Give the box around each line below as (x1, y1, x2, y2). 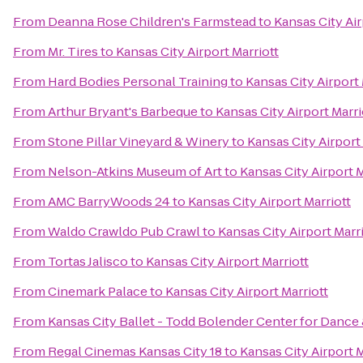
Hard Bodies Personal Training (48, 73, 228, 90)
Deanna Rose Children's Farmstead (48, 13, 256, 30)
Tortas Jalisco (48, 253, 128, 270)
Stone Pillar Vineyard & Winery (48, 133, 229, 150)
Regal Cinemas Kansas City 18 (48, 343, 222, 360)
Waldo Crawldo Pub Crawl (48, 223, 200, 240)
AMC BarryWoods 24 (48, 193, 170, 210)
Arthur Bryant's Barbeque (48, 103, 198, 120)
